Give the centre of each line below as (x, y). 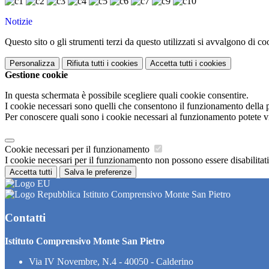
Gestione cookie (36, 75)
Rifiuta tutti (86, 64)
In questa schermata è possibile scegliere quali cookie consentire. (127, 95)
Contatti (25, 217)
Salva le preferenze (98, 172)
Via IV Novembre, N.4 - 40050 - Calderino (111, 261)
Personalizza (32, 64)
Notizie (19, 22)
